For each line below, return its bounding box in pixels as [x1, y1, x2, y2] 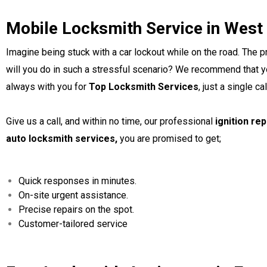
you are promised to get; [120, 133, 221, 144]
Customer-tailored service [18, 218, 128, 229]
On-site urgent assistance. [18, 190, 128, 201]
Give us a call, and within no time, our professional [6, 116, 215, 127]
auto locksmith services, [6, 133, 120, 144]
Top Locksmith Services [89, 81, 198, 92]
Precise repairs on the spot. [18, 204, 134, 215]
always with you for [6, 81, 89, 92]
